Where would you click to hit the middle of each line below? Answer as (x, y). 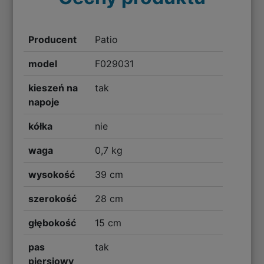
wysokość (52, 175)
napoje (44, 102)
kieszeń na (53, 88)
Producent (53, 40)
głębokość (52, 223)
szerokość (53, 199)
